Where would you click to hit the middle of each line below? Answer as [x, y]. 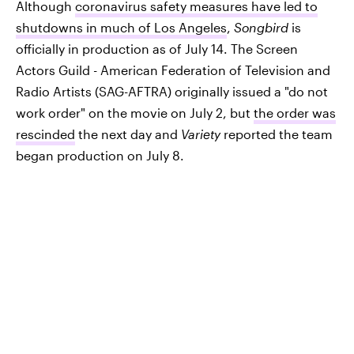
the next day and [128, 134]
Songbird [263, 27]
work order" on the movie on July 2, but [135, 113]
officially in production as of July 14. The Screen [157, 49]
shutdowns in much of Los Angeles [121, 27]
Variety [201, 134]
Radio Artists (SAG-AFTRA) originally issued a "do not [172, 91]
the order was [295, 113]
